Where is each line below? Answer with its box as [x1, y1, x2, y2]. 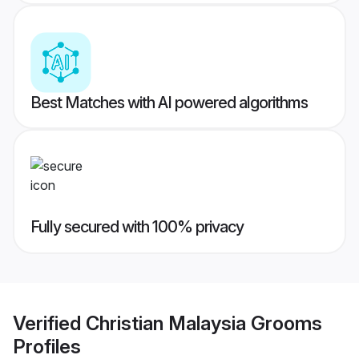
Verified [13, 311, 86, 335]
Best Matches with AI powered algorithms [30, 93, 308, 113]
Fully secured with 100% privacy [30, 217, 244, 237]
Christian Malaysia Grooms [86, 311, 322, 335]
